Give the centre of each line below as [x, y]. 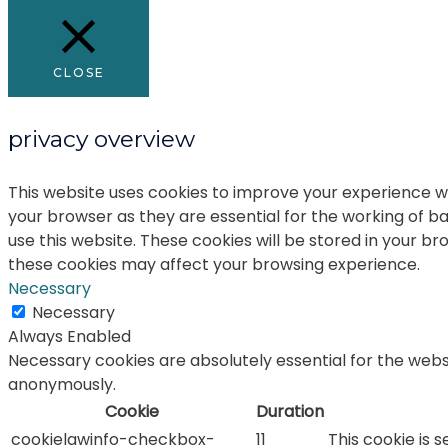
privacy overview [101, 138]
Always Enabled [69, 337]
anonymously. [62, 385]
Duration [290, 412]
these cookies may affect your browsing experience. [214, 265]
